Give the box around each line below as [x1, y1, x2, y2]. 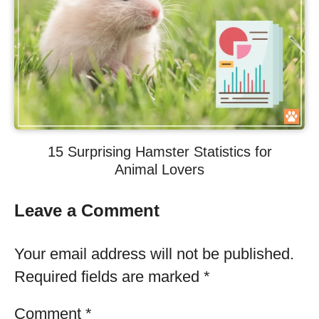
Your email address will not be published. [14, 245, 294, 263]
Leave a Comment [14, 201, 159, 220]
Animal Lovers [115, 162, 204, 177]
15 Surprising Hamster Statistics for [47, 144, 272, 159]
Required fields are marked [14, 268, 204, 286]
